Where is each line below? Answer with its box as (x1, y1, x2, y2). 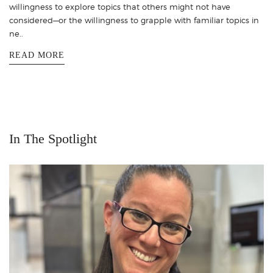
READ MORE (9, 50, 65, 60)
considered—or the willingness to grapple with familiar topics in (9, 15, 259, 25)
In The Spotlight (9, 130, 97, 146)
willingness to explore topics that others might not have (9, 1, 230, 12)
